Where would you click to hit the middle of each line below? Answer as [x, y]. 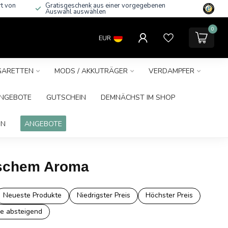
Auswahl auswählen [76, 12]
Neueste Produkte [32, 195]
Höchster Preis [169, 195]
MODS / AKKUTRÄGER [91, 71]
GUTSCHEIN [66, 97]
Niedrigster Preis [103, 195]
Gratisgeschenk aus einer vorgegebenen [105, 6]
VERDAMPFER [171, 71]
